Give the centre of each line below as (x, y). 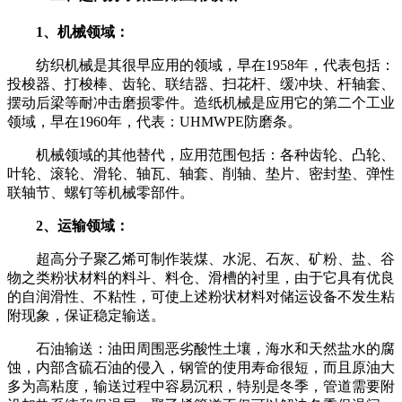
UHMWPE (212, 122)
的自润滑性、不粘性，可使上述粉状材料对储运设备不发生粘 (201, 297)
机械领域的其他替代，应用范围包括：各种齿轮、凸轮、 (201, 155)
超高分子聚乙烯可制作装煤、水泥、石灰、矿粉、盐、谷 (201, 259)
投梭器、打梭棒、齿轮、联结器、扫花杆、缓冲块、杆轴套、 (201, 84)
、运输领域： (86, 226)
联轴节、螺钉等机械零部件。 (100, 192)
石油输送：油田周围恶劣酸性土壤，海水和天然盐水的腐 (201, 349)
